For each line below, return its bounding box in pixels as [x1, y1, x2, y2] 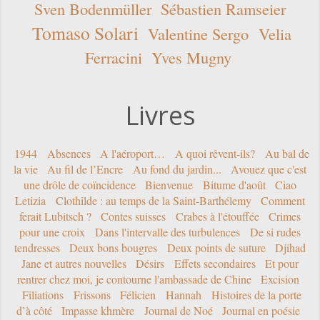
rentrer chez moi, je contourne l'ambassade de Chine [16, 271, 251, 286]
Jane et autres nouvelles [21, 255, 126, 271]
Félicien [120, 286, 156, 302]
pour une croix [19, 224, 86, 239]
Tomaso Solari [31, 20, 139, 45]
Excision [261, 271, 300, 286]
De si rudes [249, 224, 301, 239]
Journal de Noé [144, 302, 213, 318]
